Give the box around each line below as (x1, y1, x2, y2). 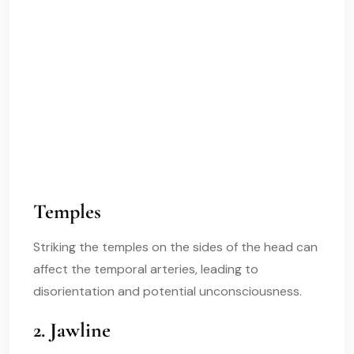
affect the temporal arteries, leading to (33, 260, 258, 277)
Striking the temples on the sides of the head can (33, 238, 318, 255)
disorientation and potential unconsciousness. (33, 282, 302, 299)
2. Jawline (33, 317, 111, 342)
